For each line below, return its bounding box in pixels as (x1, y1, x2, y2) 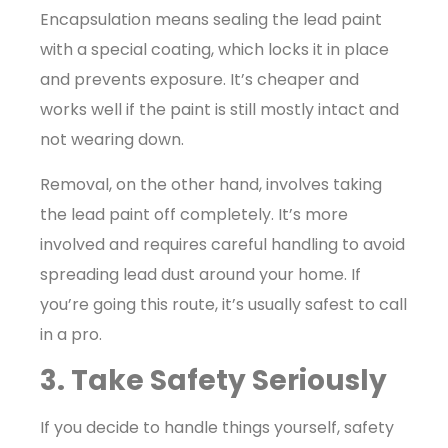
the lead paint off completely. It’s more (40, 202, 348, 226)
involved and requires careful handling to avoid (40, 232, 405, 256)
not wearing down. (40, 128, 184, 152)
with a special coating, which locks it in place (40, 38, 389, 62)
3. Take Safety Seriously (40, 361, 387, 400)
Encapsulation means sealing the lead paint (40, 8, 382, 32)
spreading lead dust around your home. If (40, 262, 361, 286)
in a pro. (40, 322, 102, 346)
